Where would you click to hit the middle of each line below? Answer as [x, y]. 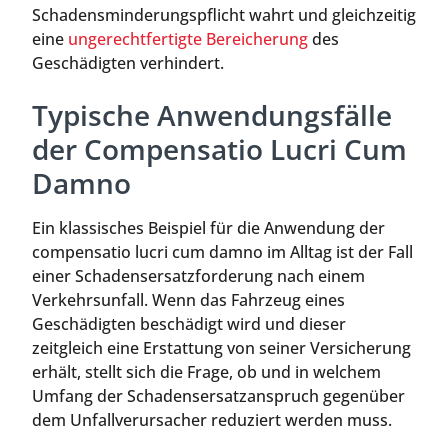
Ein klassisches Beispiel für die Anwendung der [208, 227]
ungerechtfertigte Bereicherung [188, 39]
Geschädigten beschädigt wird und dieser [189, 323]
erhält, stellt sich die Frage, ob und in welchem [206, 371]
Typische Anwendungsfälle [212, 114]
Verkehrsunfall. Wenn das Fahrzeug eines [188, 299]
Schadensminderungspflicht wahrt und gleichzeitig [224, 15]
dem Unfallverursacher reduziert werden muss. [212, 419]
